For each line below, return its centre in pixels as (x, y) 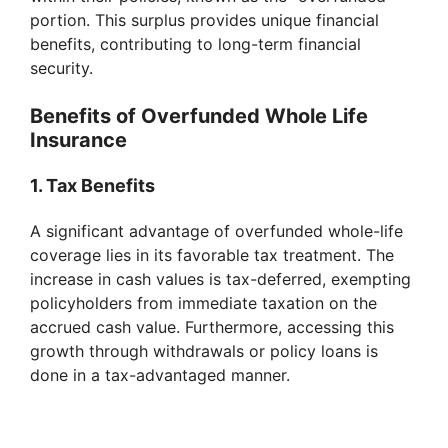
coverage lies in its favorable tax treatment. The (212, 255)
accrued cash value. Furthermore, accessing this (212, 327)
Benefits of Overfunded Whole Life (199, 116)
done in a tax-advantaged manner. (160, 375)
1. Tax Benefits (92, 186)
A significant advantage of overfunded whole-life (216, 231)
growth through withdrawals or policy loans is (204, 351)
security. (61, 68)
